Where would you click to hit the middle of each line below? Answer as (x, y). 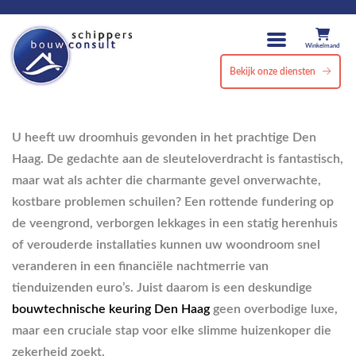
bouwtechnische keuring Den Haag (111, 309)
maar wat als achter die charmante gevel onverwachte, (166, 180)
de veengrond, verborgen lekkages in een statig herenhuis (175, 223)
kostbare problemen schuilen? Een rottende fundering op (173, 202)
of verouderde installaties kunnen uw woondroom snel (166, 245)
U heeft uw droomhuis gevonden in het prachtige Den (164, 137)
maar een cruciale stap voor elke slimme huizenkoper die (172, 331)
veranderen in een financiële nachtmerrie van (140, 266)
